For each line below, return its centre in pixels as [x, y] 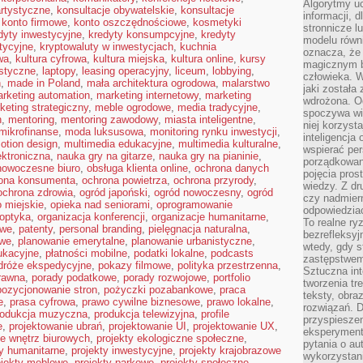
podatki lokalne [169, 253]
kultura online [202, 59]
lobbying [232, 71]
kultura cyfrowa [51, 59]
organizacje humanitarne [209, 217]
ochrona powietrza [124, 180]
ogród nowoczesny [197, 192]
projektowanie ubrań [56, 326]
